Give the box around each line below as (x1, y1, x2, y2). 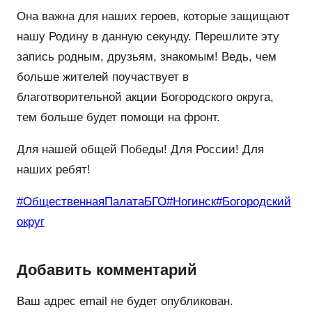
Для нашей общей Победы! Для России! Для (16, 142, 264, 156)
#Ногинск (166, 194, 216, 208)
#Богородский (215, 194, 291, 208)
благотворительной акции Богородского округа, (16, 90, 274, 104)
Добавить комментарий (16, 260, 197, 279)
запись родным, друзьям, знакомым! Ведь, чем (16, 49, 276, 63)
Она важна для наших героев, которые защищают (16, 9, 290, 23)
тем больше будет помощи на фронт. (16, 110, 220, 124)
